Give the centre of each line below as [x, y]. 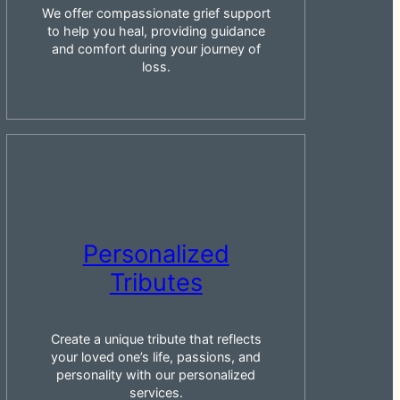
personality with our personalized [156, 374]
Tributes [156, 282]
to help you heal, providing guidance [156, 31]
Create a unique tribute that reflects [156, 338]
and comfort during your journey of [156, 49]
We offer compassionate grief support [156, 13]
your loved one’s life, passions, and [156, 356]
